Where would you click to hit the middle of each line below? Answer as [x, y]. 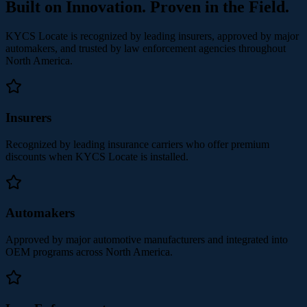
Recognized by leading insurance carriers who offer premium [137, 144]
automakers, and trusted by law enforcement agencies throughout [146, 49]
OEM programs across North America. [89, 252]
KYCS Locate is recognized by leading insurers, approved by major [152, 36]
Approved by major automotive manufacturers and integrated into [147, 240]
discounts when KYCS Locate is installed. [97, 156]
